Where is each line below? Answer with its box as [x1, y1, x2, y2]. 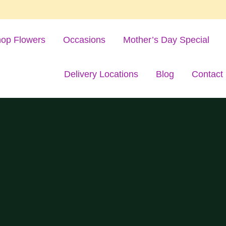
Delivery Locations [64, 69, 138, 79]
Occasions [63, 35, 105, 45]
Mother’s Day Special [123, 35, 209, 45]
